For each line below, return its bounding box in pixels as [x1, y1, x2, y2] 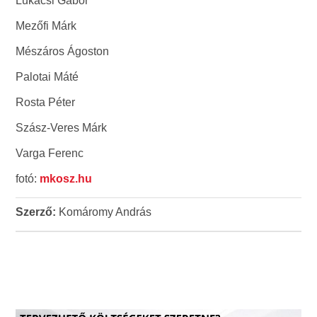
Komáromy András [56, 205, 152, 218]
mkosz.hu [40, 172, 93, 185]
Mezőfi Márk [16, 19, 77, 32]
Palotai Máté [16, 70, 79, 83]
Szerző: [16, 205, 57, 218]
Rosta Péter [16, 96, 76, 108]
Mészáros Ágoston [16, 45, 110, 57]
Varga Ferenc [16, 146, 84, 159]
